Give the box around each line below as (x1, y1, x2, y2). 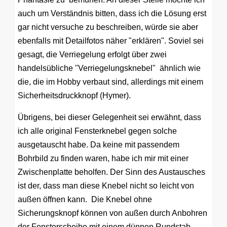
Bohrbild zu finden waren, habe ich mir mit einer (18, 154, 188, 163)
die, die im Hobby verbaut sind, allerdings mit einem (18, 78, 203, 86)
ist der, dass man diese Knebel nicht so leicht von (18, 181, 194, 190)
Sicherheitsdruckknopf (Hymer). (18, 91, 131, 100)
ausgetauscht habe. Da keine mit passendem (18, 140, 179, 149)
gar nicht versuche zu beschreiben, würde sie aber (18, 23, 198, 31)
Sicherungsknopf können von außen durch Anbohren (18, 209, 207, 217)
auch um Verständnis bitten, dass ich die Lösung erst (18, 9, 206, 18)
